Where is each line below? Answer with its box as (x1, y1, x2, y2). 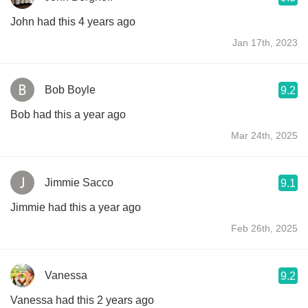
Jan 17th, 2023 (232, 36, 298, 48)
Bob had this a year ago (10, 108, 126, 120)
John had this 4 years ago (10, 15, 135, 27)
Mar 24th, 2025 (231, 129, 298, 141)
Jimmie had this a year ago (10, 201, 141, 213)
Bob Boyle (45, 83, 96, 96)
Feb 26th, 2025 (231, 222, 298, 234)
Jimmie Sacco (45, 176, 113, 188)
